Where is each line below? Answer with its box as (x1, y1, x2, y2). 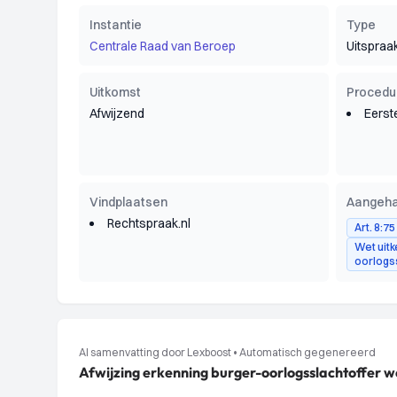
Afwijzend (90, 105, 144, 121)
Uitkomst (90, 84, 141, 100)
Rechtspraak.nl (107, 215, 191, 231)
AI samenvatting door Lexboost (79, 346, 231, 359)
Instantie (90, 17, 142, 33)
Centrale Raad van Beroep (90, 38, 236, 54)
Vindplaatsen (90, 194, 167, 210)
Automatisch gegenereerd (239, 346, 376, 359)
